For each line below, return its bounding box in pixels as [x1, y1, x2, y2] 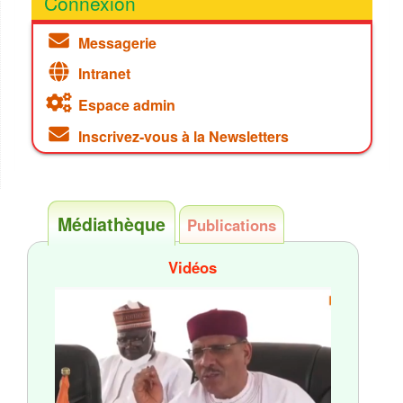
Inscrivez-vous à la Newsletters [77, 125, 289, 147]
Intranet [77, 62, 130, 84]
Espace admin [77, 94, 175, 115]
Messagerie [77, 31, 157, 53]
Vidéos [168, 256, 218, 279]
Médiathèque [57, 211, 166, 237]
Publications [186, 214, 276, 237]
